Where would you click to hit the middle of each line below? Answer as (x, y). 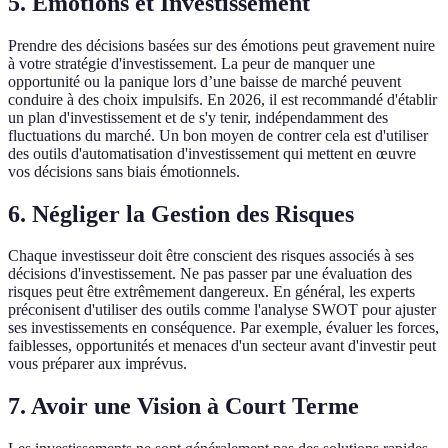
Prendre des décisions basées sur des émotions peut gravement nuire (221, 45)
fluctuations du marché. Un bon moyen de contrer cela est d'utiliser (218, 135)
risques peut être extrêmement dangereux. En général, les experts (211, 292)
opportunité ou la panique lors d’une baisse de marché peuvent (204, 81)
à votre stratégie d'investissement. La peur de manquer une (191, 63)
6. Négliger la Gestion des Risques (181, 213)
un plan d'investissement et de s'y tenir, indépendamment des (198, 117)
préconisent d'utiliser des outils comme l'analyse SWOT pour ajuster (222, 310)
